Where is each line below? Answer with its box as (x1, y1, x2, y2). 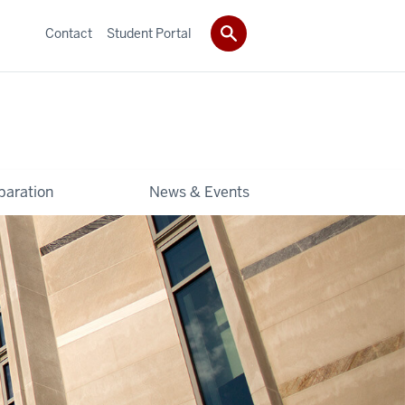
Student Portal (107, 24, 192, 42)
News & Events (148, 182, 250, 202)
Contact (45, 24, 92, 42)
